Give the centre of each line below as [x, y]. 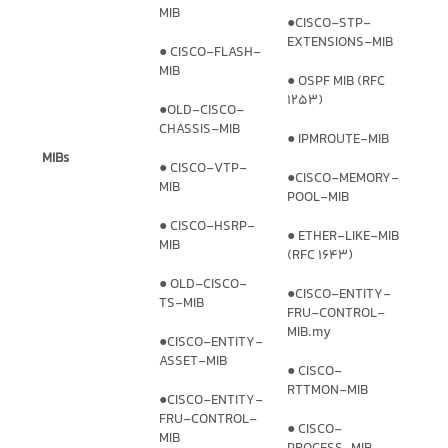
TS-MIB [181, 304]
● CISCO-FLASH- [210, 53]
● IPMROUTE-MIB [338, 140]
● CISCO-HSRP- [207, 227]
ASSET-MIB [193, 362]
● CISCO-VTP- [203, 169]
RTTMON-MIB [327, 391]
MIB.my [309, 333]
